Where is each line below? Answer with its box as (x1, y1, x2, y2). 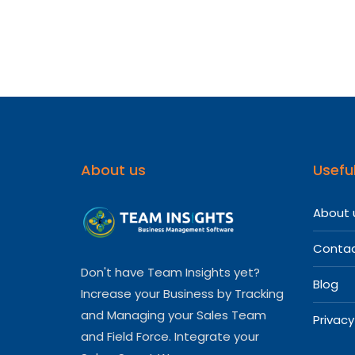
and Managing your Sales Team (81, 306, 266, 323)
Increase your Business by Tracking (81, 284, 284, 302)
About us (81, 160, 146, 180)
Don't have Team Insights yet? (81, 263, 260, 281)
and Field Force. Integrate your (81, 327, 259, 345)
